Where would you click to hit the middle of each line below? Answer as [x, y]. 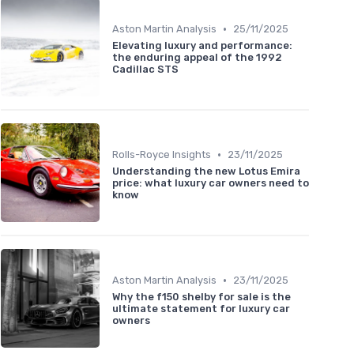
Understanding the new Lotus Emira [206, 171]
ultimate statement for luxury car [201, 309]
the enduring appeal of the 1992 [197, 58]
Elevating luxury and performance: [202, 46]
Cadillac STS [145, 70]
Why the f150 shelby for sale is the [201, 297]
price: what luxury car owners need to [211, 183]
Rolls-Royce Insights [162, 155]
